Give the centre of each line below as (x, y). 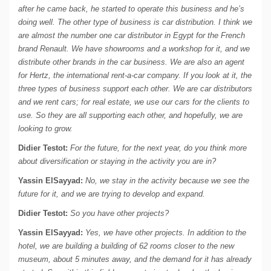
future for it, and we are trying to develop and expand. (112, 194)
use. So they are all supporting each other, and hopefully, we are (130, 116)
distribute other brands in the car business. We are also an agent (131, 62)
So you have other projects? (119, 214)
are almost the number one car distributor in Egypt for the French (132, 36)
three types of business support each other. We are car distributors (135, 89)
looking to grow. (45, 129)
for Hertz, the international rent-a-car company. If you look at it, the (135, 76)
